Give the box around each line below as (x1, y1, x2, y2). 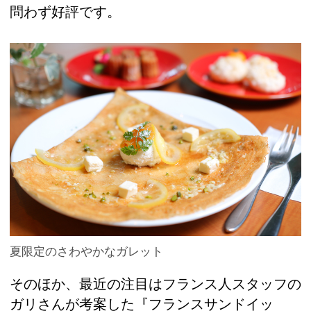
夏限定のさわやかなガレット (10, 244, 163, 258)
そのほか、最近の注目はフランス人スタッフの (10, 276, 301, 292)
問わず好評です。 (10, 3, 121, 19)
